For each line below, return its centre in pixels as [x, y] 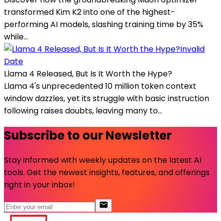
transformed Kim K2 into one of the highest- [90, 12]
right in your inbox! [39, 185]
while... [16, 37]
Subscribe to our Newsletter [88, 136]
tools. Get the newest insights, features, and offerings [107, 173]
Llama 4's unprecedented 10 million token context [100, 86]
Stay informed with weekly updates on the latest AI [103, 160]
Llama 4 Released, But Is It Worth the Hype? [88, 74]
